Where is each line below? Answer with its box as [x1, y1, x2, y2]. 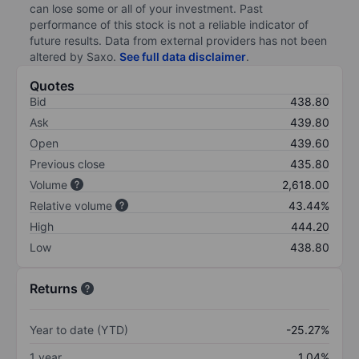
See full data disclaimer [119, 49, 246, 63]
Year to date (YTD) [30, 322, 128, 337]
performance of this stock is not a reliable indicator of [30, 17, 309, 31]
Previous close [30, 156, 105, 171]
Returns [30, 280, 78, 296]
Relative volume [30, 198, 112, 212]
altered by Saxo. [30, 49, 119, 63]
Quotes [30, 77, 75, 94]
